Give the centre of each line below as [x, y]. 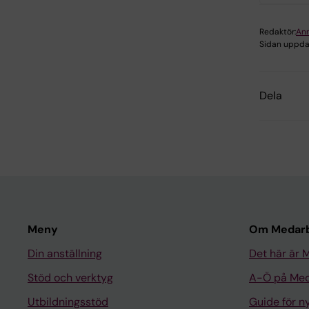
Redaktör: [278, 32]
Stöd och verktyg [70, 278]
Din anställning [65, 254]
